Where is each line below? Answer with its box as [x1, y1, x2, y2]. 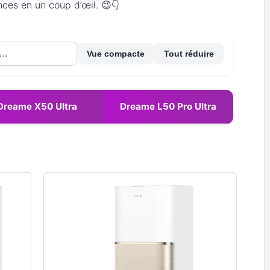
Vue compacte [87, 48, 145, 58]
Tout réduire [164, 48, 214, 58]
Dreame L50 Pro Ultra [119, 100, 216, 112]
